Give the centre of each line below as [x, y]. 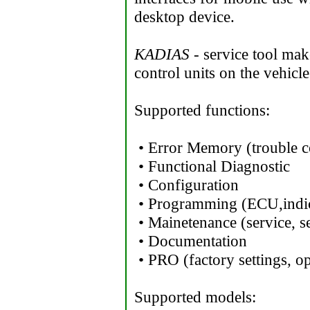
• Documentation [191, 241]
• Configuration [186, 185]
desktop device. [184, 17]
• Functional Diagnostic [212, 166]
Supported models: [195, 297]
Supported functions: [202, 110]
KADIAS [162, 54]
